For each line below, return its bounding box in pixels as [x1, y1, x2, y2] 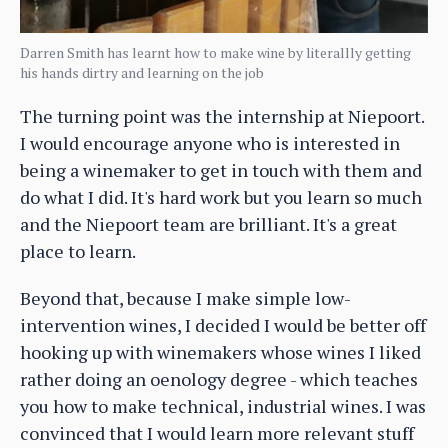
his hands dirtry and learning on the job [20, 62, 264, 82]
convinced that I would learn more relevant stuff [20, 420, 414, 445]
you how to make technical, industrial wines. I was [20, 393, 426, 418]
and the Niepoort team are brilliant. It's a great [20, 211, 397, 236]
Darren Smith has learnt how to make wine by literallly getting [20, 42, 411, 62]
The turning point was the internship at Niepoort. [20, 103, 424, 128]
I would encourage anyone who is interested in [20, 130, 400, 155]
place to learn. [20, 238, 136, 263]
